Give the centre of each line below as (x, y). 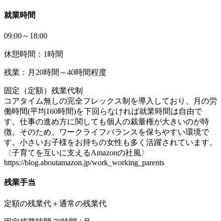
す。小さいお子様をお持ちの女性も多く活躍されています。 (110, 143)
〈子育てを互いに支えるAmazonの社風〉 (76, 153)
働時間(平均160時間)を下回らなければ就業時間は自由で (103, 111)
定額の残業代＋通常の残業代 (55, 203)
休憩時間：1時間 (34, 54)
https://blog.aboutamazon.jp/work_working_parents (84, 163)
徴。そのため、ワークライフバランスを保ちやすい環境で (107, 132)
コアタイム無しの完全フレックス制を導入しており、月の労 (110, 101)
